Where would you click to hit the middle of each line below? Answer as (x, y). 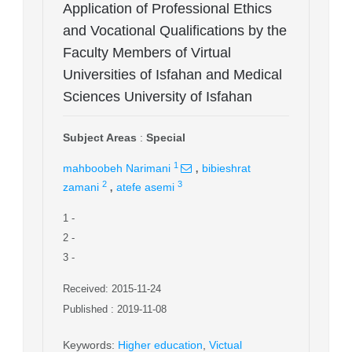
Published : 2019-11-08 (115, 309)
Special (166, 137)
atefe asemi (145, 187)
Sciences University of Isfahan (158, 96)
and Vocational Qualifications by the (175, 30)
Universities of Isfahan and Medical (172, 74)
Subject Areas (100, 137)
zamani (81, 187)
